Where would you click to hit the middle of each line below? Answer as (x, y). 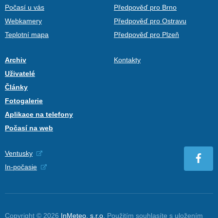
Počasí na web (29, 128)
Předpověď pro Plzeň (146, 35)
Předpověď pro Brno (145, 8)
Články (16, 87)
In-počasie (21, 167)
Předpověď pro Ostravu (150, 21)
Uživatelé (20, 74)
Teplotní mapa (27, 35)
